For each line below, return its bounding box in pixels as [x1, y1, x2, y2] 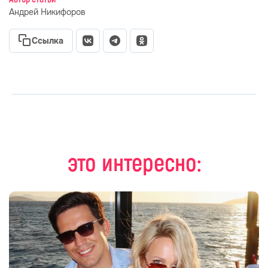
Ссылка [32, 35, 63, 46]
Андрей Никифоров [9, 7, 86, 17]
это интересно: [67, 149, 201, 178]
